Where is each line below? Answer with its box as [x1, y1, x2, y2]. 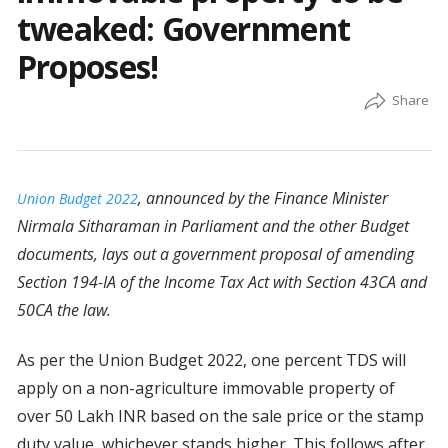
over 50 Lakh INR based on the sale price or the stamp [16, 405, 424, 428]
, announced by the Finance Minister [137, 187, 388, 210]
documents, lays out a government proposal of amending [16, 243, 414, 266]
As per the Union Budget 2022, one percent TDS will [16, 349, 406, 372]
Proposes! [16, 45, 159, 89]
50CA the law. [16, 299, 111, 322]
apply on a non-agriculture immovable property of [16, 377, 395, 400]
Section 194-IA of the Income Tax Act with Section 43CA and [16, 271, 427, 294]
